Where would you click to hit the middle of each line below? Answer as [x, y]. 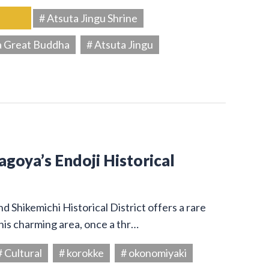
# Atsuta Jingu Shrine [88, 18]
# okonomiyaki [154, 252]
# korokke [81, 252]
